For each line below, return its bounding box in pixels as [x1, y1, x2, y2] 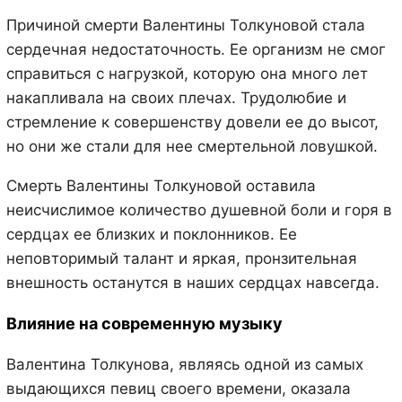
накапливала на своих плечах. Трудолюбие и [5, 88, 346, 107]
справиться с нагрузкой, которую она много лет [5, 64, 368, 83]
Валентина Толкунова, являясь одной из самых [5, 354, 363, 373]
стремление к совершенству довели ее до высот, [5, 112, 379, 131]
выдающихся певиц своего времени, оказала [5, 379, 351, 398]
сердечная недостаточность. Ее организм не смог [5, 39, 386, 58]
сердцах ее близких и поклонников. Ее [5, 224, 297, 243]
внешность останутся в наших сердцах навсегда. [5, 273, 380, 292]
